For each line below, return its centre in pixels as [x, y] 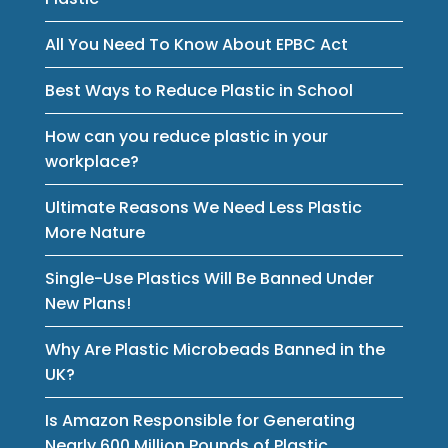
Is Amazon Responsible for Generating [199, 420]
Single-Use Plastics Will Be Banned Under [209, 278]
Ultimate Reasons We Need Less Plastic [203, 207]
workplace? [91, 161]
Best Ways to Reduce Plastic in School [198, 90]
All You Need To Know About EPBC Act [196, 44]
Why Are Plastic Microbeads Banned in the [214, 349]
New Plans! [87, 303]
